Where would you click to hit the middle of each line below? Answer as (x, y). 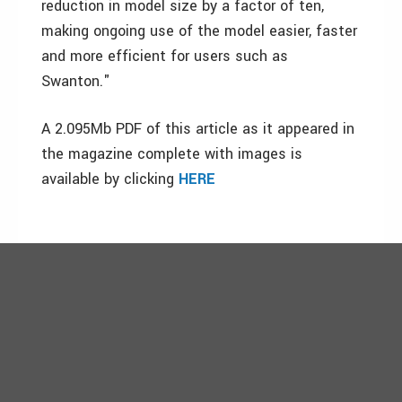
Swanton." (76, 81)
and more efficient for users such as (165, 56)
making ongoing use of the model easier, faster (199, 31)
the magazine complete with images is (172, 154)
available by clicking (110, 179)
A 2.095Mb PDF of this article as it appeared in (198, 129)
